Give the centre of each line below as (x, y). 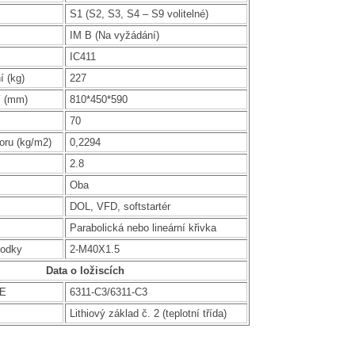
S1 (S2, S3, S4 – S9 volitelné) (139, 13)
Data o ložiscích (86, 270)
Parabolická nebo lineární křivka (143, 227)
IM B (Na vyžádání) (114, 35)
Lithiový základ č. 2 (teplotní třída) (148, 313)
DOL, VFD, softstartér (120, 206)
